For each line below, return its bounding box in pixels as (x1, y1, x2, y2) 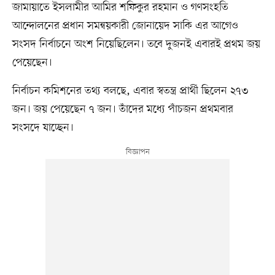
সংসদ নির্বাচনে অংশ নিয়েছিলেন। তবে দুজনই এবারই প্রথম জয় (12, 37, 260, 52)
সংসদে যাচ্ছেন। (12, 120, 74, 136)
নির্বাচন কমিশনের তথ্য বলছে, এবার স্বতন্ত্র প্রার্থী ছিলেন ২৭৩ (12, 83, 249, 99)
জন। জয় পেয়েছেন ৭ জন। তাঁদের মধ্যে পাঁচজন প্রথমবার (12, 102, 233, 117)
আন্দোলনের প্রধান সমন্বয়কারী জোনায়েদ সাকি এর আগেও (12, 18, 238, 34)
